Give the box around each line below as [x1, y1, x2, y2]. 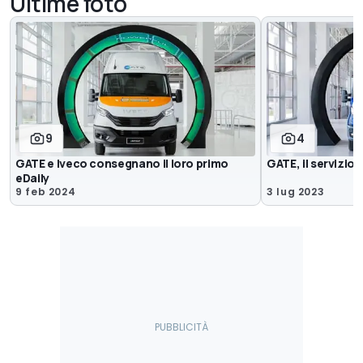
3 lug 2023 [267, 185, 325, 199]
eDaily [15, 170, 49, 186]
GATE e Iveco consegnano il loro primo [15, 156, 229, 172]
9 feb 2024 [15, 185, 76, 199]
